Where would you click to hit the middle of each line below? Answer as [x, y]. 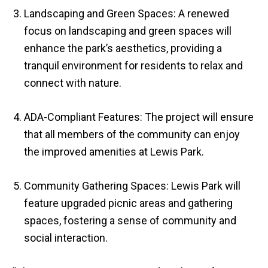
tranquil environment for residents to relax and [133, 66]
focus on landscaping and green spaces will [128, 31]
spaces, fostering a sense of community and [130, 220]
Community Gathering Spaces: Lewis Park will [132, 186]
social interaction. [66, 238]
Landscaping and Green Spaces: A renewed [127, 13]
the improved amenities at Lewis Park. [114, 152]
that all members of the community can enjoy [132, 134]
